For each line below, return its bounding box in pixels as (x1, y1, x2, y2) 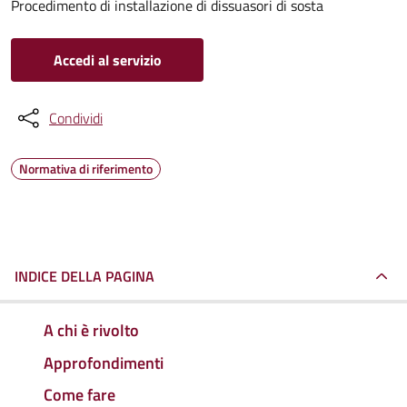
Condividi (49, 107, 103, 129)
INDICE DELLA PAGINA (15, 265, 154, 287)
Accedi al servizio (53, 49, 162, 71)
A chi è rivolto (44, 317, 139, 342)
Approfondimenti (44, 350, 164, 375)
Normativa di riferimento (19, 159, 153, 178)
